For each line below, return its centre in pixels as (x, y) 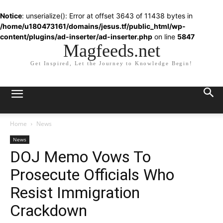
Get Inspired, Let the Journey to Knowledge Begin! (111, 63)
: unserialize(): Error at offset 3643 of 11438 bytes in (107, 16)
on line (165, 37)
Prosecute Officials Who (92, 175)
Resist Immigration (75, 193)
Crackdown (49, 211)
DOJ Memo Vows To (80, 157)
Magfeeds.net (111, 51)
